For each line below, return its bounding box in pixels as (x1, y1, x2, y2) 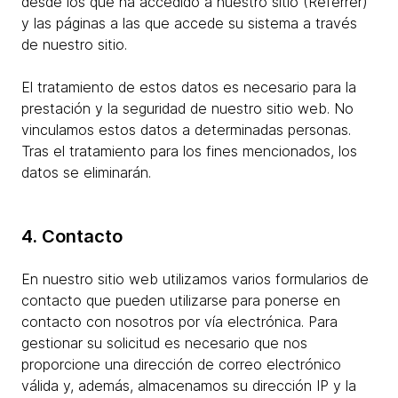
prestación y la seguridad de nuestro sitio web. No (21, 99, 354, 117)
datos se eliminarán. (21, 163, 151, 181)
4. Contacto (21, 226, 123, 247)
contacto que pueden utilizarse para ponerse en (21, 291, 340, 309)
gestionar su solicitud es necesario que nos (21, 334, 307, 352)
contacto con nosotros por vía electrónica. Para (21, 313, 338, 330)
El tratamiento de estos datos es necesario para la (21, 78, 356, 96)
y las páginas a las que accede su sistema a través (21, 14, 357, 32)
